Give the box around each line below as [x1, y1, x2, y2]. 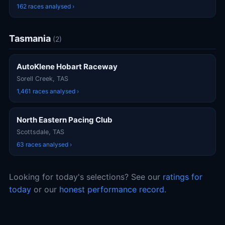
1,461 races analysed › [17, 87, 79, 95]
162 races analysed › [17, 3, 74, 10]
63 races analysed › [17, 141, 72, 148]
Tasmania [9, 33, 53, 44]
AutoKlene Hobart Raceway [17, 62, 118, 71]
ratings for [163, 172, 202, 182]
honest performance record [59, 184, 164, 194]
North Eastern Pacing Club [17, 115, 113, 125]
